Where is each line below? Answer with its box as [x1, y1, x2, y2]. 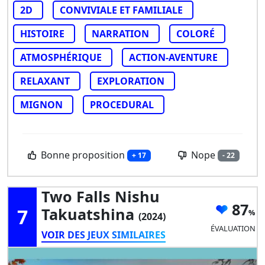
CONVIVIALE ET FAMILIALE [60, 4, 183, 17]
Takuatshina [41, 204, 138, 225]
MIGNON [20, 98, 63, 112]
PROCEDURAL [90, 98, 154, 112]
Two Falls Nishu [41, 186, 160, 207]
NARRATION [92, 27, 149, 41]
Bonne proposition [38, 148, 128, 162]
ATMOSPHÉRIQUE [20, 51, 102, 64]
